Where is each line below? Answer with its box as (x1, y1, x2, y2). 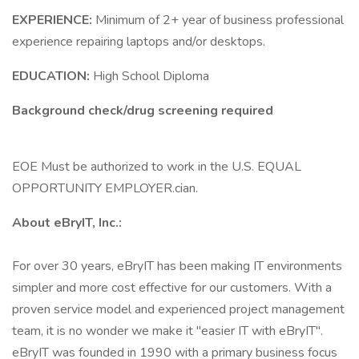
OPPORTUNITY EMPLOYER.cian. (12, 179, 198, 197)
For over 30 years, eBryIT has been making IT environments (12, 257, 342, 275)
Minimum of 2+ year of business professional (95, 11, 344, 29)
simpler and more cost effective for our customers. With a (12, 279, 332, 296)
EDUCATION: (12, 67, 93, 85)
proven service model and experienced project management (12, 301, 345, 318)
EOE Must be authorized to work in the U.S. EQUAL (12, 158, 301, 175)
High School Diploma (93, 67, 209, 85)
